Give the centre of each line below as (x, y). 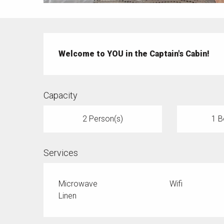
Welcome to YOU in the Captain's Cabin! (134, 54)
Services (61, 153)
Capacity (61, 95)
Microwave (78, 184)
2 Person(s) (102, 119)
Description (75, 40)
